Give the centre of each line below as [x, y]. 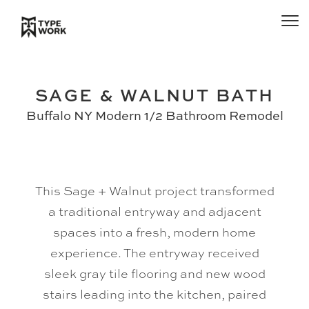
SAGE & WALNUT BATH [154, 95]
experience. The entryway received [154, 252]
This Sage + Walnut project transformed [154, 190]
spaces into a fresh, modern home [154, 232]
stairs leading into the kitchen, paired [154, 294]
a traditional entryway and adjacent [154, 211]
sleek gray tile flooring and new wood [154, 273]
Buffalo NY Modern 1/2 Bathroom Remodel [154, 116]
